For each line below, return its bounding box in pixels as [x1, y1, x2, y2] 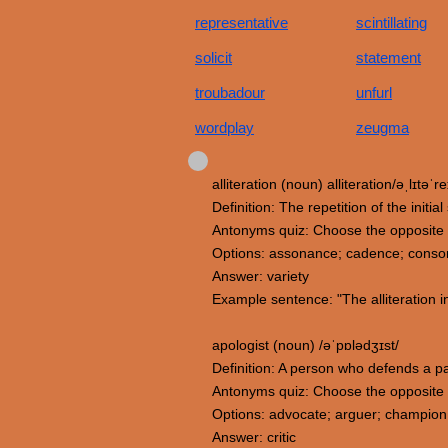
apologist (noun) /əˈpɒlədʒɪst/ [212, 337, 399, 353]
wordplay [195, 119, 254, 136]
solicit [195, 49, 232, 66]
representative [195, 14, 288, 31]
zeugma [356, 119, 409, 136]
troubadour [195, 84, 265, 101]
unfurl [356, 84, 392, 101]
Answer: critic [212, 429, 296, 445]
